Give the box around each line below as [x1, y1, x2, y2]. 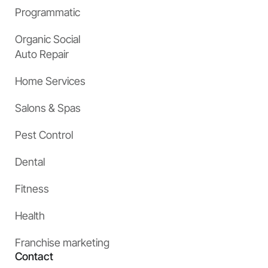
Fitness [15, 182, 49, 196]
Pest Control [15, 129, 73, 142]
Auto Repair [15, 48, 69, 61]
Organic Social [15, 33, 80, 46]
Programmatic [15, 6, 80, 19]
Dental [15, 156, 45, 169]
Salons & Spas [15, 102, 81, 115]
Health [15, 209, 45, 223]
